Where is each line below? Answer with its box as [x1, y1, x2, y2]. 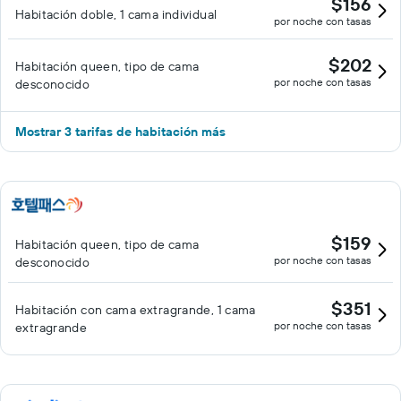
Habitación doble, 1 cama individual [15, 6, 218, 22]
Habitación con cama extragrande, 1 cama [15, 302, 256, 318]
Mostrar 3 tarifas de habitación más [15, 124, 226, 140]
